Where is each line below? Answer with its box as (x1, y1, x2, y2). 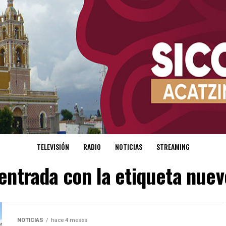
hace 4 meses (51, 217, 87, 224)
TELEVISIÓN (36, 141, 69, 152)
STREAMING (156, 141, 190, 152)
